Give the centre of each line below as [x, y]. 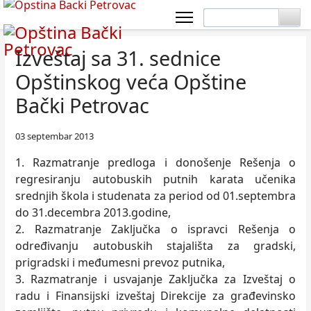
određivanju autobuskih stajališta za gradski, [155, 246]
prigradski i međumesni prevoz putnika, [120, 262]
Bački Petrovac [82, 105]
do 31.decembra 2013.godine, [93, 212]
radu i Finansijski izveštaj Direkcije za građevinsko [155, 296]
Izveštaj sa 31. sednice [118, 58]
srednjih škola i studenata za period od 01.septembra [155, 196]
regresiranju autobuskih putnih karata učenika [155, 179]
